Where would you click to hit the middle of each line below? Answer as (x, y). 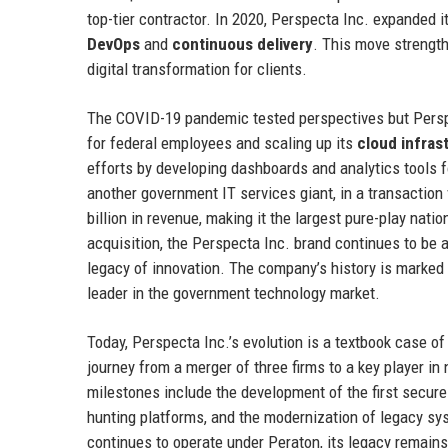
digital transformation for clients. (197, 68)
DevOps (113, 43)
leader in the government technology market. (233, 292)
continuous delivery (242, 43)
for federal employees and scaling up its (222, 142)
